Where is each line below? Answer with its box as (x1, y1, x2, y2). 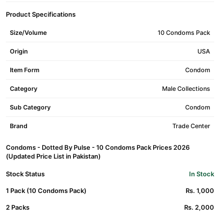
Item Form (10, 66, 39, 74)
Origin (10, 48, 28, 55)
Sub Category (10, 104, 51, 111)
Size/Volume (10, 29, 47, 36)
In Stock (189, 170, 214, 178)
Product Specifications (6, 10, 76, 18)
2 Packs (6, 203, 29, 211)
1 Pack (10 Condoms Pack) (6, 187, 86, 194)
